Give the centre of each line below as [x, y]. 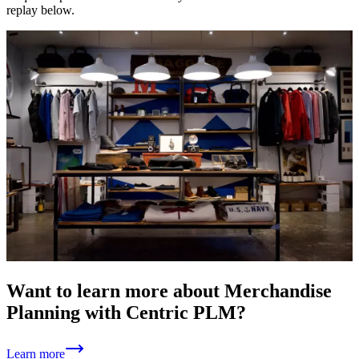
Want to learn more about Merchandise [169, 290]
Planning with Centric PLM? [126, 312]
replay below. [40, 10]
